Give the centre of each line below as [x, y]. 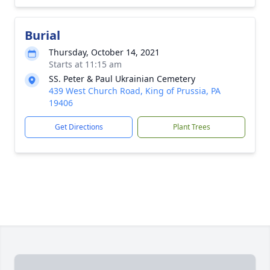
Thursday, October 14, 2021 [104, 52]
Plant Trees [191, 127]
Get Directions [79, 127]
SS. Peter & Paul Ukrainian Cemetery [122, 79]
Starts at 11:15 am [85, 64]
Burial [42, 35]
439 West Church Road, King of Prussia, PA [135, 91]
